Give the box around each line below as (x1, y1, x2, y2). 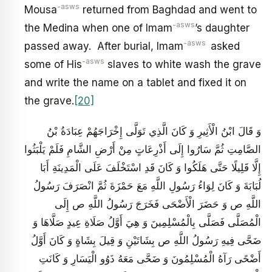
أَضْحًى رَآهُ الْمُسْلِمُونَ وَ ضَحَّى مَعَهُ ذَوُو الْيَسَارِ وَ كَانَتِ (39, 252, 261, 265)
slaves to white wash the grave (104, 58, 261, 71)
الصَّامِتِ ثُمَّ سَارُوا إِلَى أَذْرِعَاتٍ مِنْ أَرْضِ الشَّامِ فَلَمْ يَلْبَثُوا (24, 143, 261, 155)
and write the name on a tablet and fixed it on (24, 76, 246, 89)
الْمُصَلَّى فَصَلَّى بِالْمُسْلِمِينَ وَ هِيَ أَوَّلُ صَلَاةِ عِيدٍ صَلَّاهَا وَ (33, 216, 261, 228)
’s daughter (195, 22, 250, 35)
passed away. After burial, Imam (24, 40, 183, 53)
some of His (24, 58, 82, 71)
